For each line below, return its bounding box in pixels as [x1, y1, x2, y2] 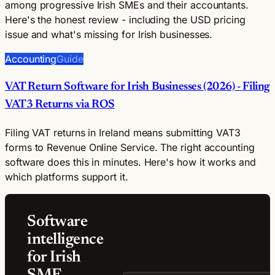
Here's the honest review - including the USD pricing [5, 14, 246, 26]
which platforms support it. [5, 170, 128, 183]
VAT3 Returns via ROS [5, 98, 115, 110]
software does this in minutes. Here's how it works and [5, 155, 256, 168]
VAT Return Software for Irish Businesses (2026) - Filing [5, 80, 269, 93]
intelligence [27, 231, 104, 248]
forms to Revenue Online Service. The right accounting [5, 141, 255, 153]
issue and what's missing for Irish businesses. [5, 28, 213, 41]
